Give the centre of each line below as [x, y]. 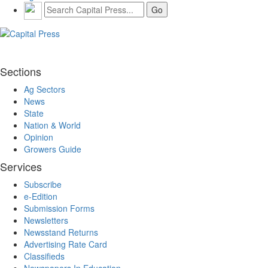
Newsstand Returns [61, 232]
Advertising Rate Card [66, 244]
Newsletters [46, 220]
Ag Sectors [45, 89]
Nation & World [52, 125]
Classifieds [44, 256]
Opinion [39, 137]
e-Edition [41, 196]
